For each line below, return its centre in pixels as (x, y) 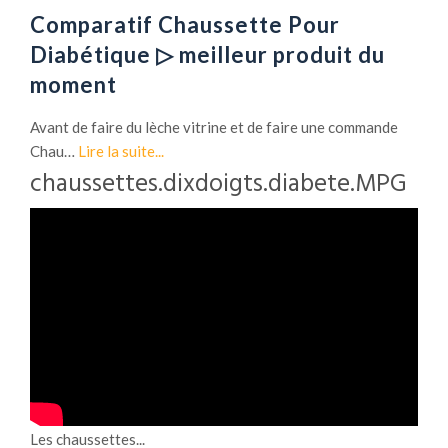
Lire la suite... (121, 151)
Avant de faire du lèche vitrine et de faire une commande (214, 127)
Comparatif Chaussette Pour (185, 25)
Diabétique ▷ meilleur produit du (207, 55)
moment (73, 85)
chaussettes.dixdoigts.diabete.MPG (218, 185)
